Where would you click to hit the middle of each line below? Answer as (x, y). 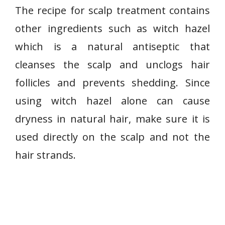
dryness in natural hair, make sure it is (113, 119)
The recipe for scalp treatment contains (113, 10)
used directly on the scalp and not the (113, 137)
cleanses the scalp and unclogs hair (113, 65)
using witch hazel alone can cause (113, 101)
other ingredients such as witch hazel (113, 28)
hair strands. (45, 155)
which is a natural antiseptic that (113, 46)
